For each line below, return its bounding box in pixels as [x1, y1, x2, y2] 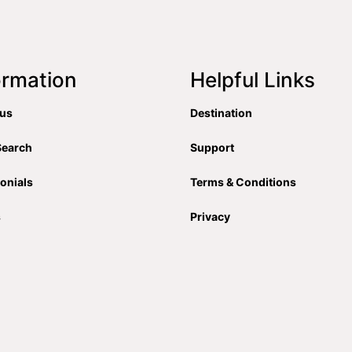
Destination [190, 106, 253, 120]
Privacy [190, 210, 231, 224]
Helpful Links [190, 68, 316, 93]
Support [190, 141, 235, 155]
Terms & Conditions [190, 175, 297, 189]
